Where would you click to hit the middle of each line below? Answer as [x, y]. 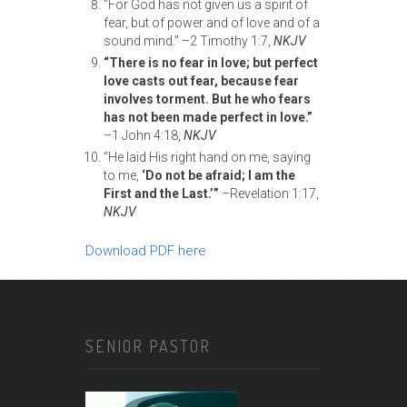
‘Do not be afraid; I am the [218, 176]
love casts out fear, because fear [201, 81]
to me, [123, 176]
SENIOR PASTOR [148, 347]
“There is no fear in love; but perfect [211, 63]
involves [129, 99]
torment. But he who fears [233, 99]
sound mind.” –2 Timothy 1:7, [189, 41]
